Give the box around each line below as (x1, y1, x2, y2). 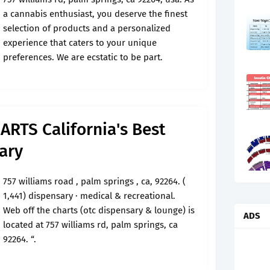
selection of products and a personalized (3, 23, 171, 34)
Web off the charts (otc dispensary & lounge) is (3, 205, 195, 216)
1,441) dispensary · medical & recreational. (3, 190, 175, 201)
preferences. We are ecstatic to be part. (3, 52, 163, 63)
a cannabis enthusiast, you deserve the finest (3, 8, 187, 19)
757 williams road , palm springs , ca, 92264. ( (3, 176, 186, 187)
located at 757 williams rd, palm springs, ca (3, 219, 178, 230)
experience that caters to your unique (3, 37, 157, 48)
